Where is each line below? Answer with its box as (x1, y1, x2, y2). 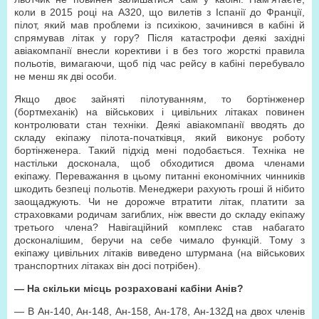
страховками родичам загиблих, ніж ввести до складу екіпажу (14, 209, 305, 220)
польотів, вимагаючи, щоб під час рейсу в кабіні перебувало (14, 58, 305, 69)
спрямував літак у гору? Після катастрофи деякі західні (14, 32, 305, 43)
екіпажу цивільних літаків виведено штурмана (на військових (14, 247, 305, 258)
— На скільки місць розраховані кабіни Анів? (14, 283, 244, 294)
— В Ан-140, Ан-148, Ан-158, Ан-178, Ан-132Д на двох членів (14, 305, 305, 317)
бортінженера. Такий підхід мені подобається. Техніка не (14, 145, 305, 156)
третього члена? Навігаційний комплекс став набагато (14, 221, 305, 233)
